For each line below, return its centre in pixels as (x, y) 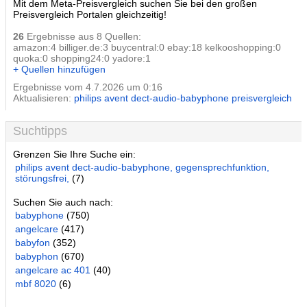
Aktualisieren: (44, 98)
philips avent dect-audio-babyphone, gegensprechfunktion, (142, 167)
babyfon (33, 243)
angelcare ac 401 (53, 270)
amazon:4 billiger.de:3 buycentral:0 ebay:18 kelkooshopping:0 (147, 47)
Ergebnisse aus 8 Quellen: (83, 36)
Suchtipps (40, 131)
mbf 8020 (36, 284)
